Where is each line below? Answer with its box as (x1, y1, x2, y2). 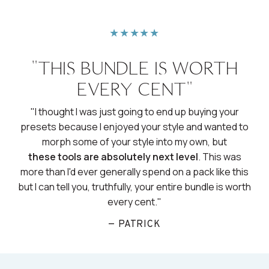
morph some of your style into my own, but (42, 135, 227, 149)
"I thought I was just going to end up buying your (30, 105, 239, 119)
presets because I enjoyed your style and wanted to (20, 120, 249, 134)
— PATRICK (108, 219, 161, 231)
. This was (198, 150, 241, 164)
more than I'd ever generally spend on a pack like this (20, 165, 249, 179)
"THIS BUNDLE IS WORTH (31, 56, 238, 80)
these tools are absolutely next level (28, 150, 198, 164)
